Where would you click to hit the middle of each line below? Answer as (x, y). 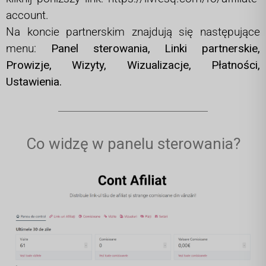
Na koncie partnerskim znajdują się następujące (133, 32)
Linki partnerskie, (212, 48)
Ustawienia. (34, 82)
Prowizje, (39, 65)
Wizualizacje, (169, 65)
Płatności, (236, 65)
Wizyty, (99, 65)
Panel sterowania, (108, 48)
